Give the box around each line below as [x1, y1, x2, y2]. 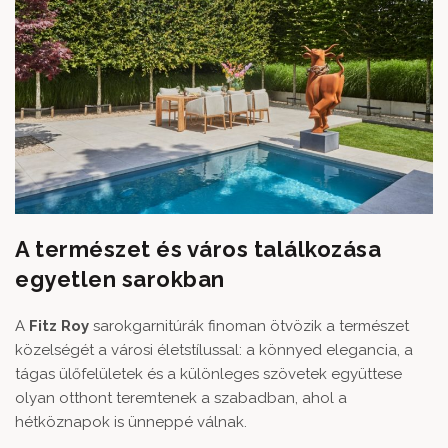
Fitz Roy [29, 316, 89, 335]
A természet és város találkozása [15, 235, 381, 262]
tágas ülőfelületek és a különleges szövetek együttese [15, 364, 402, 383]
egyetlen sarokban [15, 265, 225, 292]
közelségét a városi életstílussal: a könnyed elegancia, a [15, 340, 413, 359]
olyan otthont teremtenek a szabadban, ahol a [15, 388, 347, 407]
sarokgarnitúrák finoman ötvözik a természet [89, 316, 409, 335]
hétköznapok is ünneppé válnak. [15, 412, 247, 431]
